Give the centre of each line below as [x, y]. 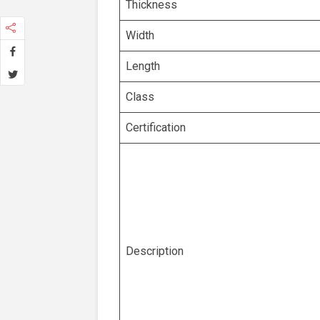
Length [143, 66]
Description [155, 251]
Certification [156, 127]
